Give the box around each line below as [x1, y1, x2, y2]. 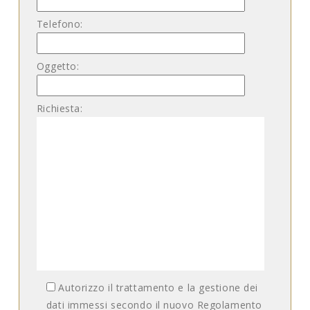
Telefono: [36, 17, 83, 30]
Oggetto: [36, 60, 80, 73]
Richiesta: [36, 102, 83, 115]
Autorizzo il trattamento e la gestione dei [58, 281, 258, 294]
